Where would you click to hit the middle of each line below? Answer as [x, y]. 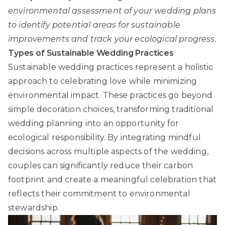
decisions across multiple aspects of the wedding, [108, 151]
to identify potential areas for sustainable [94, 25]
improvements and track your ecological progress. [112, 39]
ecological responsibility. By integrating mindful [104, 137]
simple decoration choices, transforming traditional [111, 109]
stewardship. [34, 207]
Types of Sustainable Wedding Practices [91, 53]
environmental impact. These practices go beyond [110, 95]
